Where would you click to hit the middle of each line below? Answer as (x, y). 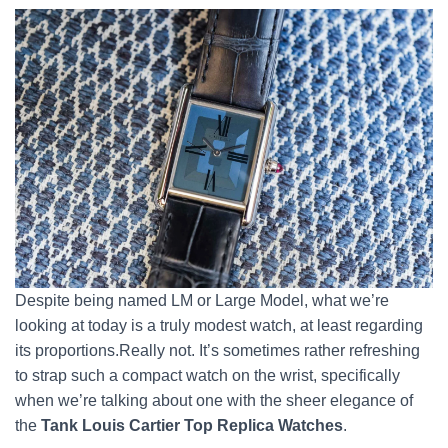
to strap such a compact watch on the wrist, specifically (207, 375)
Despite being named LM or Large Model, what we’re (202, 300)
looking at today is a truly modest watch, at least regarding (219, 325)
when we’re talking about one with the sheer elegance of (214, 400)
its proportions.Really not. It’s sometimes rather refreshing (217, 350)
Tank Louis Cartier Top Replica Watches (192, 425)
